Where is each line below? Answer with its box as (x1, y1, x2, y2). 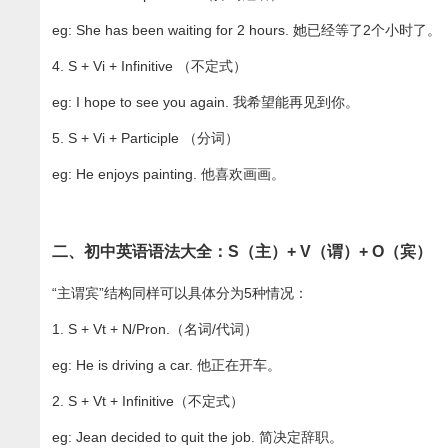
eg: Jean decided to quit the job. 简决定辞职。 (52, 429, 344, 446)
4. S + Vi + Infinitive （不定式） (52, 58, 248, 75)
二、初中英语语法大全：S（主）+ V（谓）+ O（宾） (52, 243, 433, 261)
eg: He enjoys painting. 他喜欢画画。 (52, 166, 286, 183)
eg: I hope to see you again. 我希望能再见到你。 (52, 94, 360, 111)
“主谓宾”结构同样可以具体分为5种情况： (52, 285, 309, 302)
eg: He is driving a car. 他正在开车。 (52, 357, 282, 374)
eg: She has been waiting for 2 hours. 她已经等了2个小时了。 (52, 22, 442, 39)
